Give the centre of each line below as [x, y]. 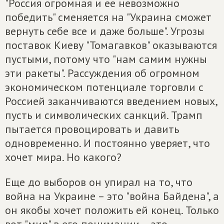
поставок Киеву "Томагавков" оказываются [111, 45]
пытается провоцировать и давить [92, 129]
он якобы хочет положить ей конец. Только [112, 210]
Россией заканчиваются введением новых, [111, 101]
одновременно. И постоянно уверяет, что [107, 143]
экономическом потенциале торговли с [104, 87]
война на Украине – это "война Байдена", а [112, 196]
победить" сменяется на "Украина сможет [108, 17]
